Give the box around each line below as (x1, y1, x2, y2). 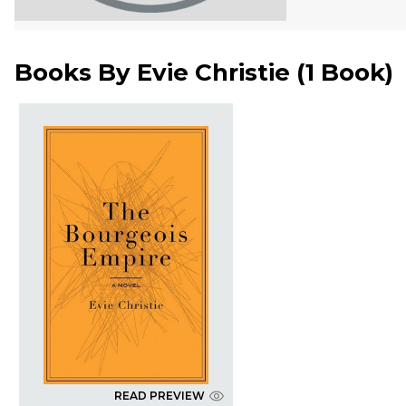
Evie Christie (137, 58, 290, 88)
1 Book (305, 58, 385, 88)
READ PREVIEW (113, 389, 205, 403)
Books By (14, 58, 137, 88)
